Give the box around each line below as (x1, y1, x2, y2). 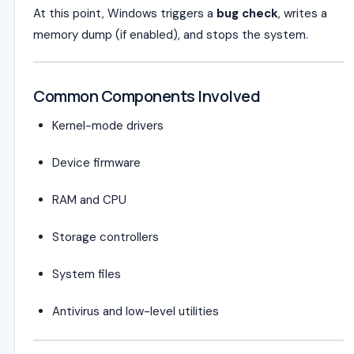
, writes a (278, 6, 327, 21)
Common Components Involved (33, 85, 260, 107)
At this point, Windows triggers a (33, 6, 217, 21)
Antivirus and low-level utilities (52, 303, 219, 319)
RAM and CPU (52, 192, 126, 208)
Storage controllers (52, 229, 159, 245)
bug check (217, 6, 278, 21)
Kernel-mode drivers (52, 118, 164, 134)
